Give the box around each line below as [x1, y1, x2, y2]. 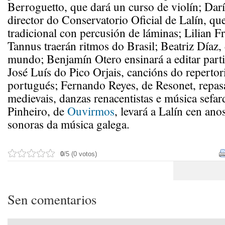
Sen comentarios [8, 190, 96, 208]
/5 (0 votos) [64, 150, 97, 158]
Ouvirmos [67, 103, 115, 119]
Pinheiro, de [8, 103, 67, 119]
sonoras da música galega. [8, 116, 130, 132]
